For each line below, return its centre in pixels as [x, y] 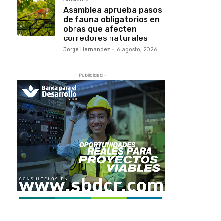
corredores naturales [105, 38]
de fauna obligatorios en [111, 19]
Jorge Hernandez [87, 50]
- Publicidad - [91, 75]
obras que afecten [100, 29]
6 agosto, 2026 [137, 50]
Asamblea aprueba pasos [113, 10]
